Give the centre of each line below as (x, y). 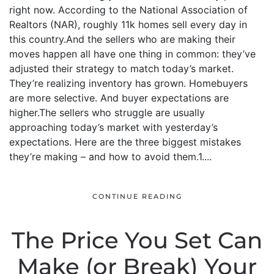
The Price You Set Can (137, 240)
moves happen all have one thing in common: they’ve (132, 54)
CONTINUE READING (137, 197)
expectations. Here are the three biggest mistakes (125, 142)
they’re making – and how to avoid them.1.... (110, 157)
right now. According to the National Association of (128, 10)
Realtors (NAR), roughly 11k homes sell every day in (128, 24)
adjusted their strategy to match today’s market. (121, 68)
